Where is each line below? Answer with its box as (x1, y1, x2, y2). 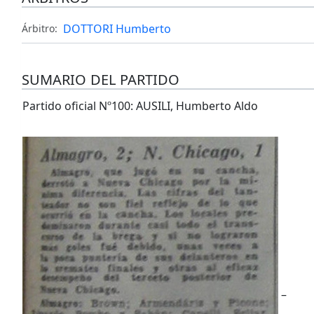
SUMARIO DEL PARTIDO (21, 70, 179, 90)
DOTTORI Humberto (62, 21, 171, 37)
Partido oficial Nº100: (22, 98, 136, 114)
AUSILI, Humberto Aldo (135, 98, 258, 114)
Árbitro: (21, 22, 57, 36)
